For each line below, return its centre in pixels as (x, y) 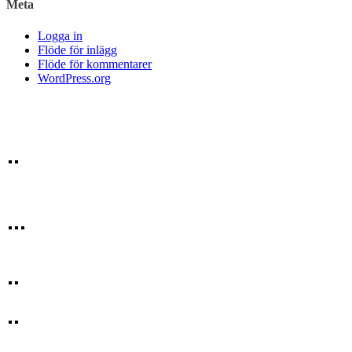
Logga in (60, 35)
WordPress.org (74, 78)
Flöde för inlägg (77, 49)
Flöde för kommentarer (95, 64)
